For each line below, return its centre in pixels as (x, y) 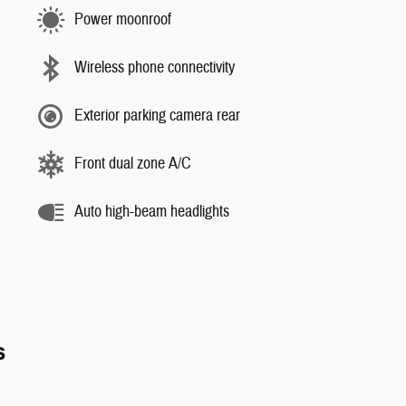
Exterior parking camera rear (157, 116)
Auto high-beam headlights (152, 212)
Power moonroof (123, 19)
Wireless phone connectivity (155, 68)
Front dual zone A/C (133, 164)
